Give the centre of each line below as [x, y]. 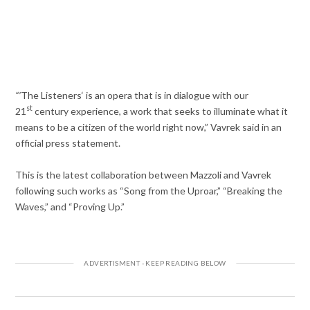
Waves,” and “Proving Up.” [70, 206]
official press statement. [68, 143]
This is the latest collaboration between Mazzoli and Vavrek [144, 174]
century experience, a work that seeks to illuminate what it [161, 111]
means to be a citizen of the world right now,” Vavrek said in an [149, 127]
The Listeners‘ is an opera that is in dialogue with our [135, 95]
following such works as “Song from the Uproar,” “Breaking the [149, 190]
